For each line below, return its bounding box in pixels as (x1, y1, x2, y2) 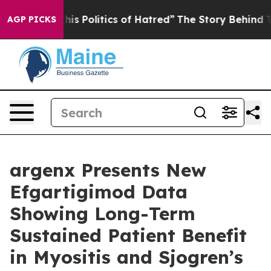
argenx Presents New (10, 158, 206, 181)
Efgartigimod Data (10, 180, 188, 203)
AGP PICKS (7, 14, 56, 25)
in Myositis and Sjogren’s (10, 246, 243, 269)
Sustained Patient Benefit (10, 224, 247, 247)
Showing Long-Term (10, 202, 195, 225)
